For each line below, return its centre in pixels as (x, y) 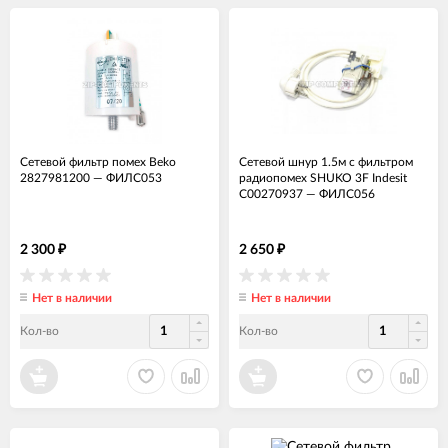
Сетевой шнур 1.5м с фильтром (326, 161)
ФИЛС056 (347, 193)
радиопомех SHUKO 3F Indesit (323, 177)
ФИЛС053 (134, 177)
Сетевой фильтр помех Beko (98, 161)
